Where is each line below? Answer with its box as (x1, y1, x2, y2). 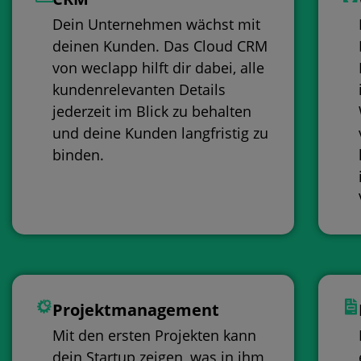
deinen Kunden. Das (52, 36, 194, 56)
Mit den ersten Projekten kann (52, 326, 257, 346)
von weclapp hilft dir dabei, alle (52, 58, 265, 78)
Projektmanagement (52, 299, 220, 322)
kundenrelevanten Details (52, 80, 226, 100)
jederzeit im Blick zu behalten (52, 102, 252, 122)
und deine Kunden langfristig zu (52, 123, 269, 143)
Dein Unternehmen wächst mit (52, 15, 261, 35)
